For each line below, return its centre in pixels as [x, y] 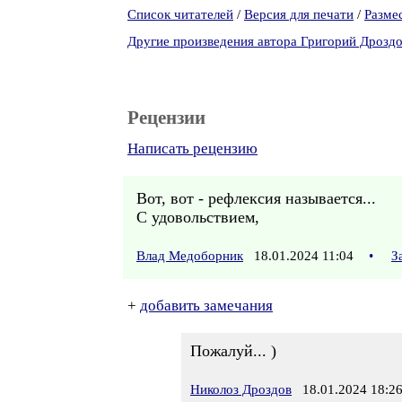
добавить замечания [206, 306]
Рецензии [166, 118]
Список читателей [180, 14]
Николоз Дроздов [241, 389]
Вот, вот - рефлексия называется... [256, 198]
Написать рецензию [192, 149]
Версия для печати [299, 14]
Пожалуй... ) [233, 351]
